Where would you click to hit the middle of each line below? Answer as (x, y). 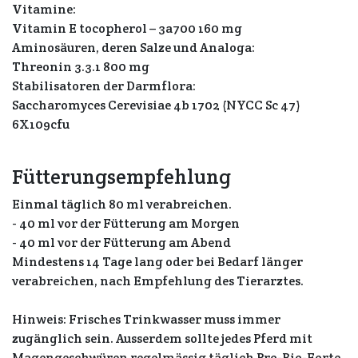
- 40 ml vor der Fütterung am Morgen (126, 223)
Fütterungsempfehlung (121, 177)
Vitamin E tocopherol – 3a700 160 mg (127, 28)
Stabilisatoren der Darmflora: (104, 86)
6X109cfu (41, 124)
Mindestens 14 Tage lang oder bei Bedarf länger (157, 262)
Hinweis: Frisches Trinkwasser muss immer (146, 319)
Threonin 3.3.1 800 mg (81, 67)
